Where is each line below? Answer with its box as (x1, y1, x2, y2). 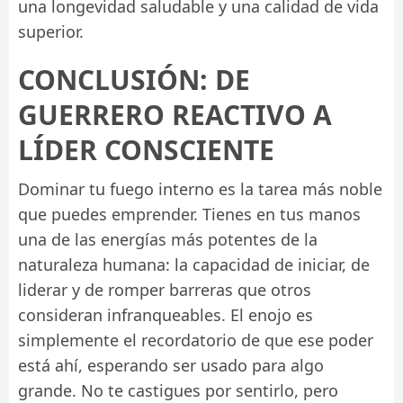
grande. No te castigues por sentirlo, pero (18, 379, 338, 401)
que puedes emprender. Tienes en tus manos (18, 202, 361, 225)
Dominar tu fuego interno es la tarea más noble (18, 177, 382, 200)
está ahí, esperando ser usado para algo (18, 354, 324, 376)
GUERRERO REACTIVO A (18, 95, 332, 133)
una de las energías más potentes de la (18, 228, 318, 250)
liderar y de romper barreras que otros (18, 278, 311, 300)
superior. (18, 20, 84, 42)
